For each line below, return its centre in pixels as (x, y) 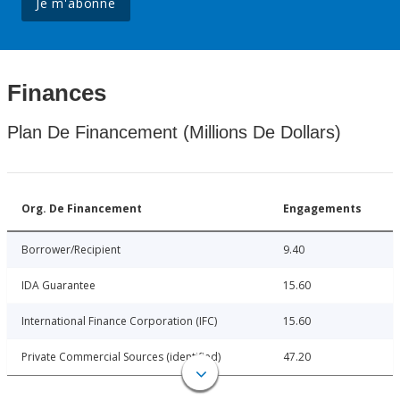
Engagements (322, 209)
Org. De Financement (82, 209)
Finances (57, 93)
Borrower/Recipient (71, 250)
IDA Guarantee (58, 286)
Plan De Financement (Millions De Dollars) (174, 133)
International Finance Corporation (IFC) (119, 321)
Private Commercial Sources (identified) (121, 357)
